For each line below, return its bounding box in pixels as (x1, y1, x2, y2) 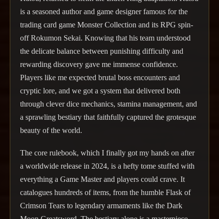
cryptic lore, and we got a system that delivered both (20, 86, 180, 95)
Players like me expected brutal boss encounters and (20, 73, 180, 82)
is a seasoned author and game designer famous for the (20, 7, 188, 16)
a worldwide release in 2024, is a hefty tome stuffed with (20, 161, 195, 170)
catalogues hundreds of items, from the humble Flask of (20, 188, 191, 197)
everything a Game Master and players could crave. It (20, 175, 185, 183)
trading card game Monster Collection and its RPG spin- (20, 20, 193, 29)
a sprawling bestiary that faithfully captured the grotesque (20, 112, 196, 121)
